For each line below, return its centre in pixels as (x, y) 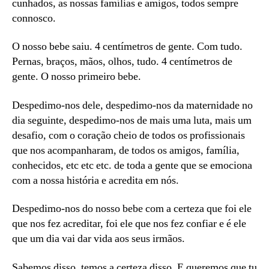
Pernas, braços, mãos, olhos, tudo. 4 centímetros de (122, 62)
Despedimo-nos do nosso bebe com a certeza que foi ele (132, 209)
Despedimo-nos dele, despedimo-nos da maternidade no (132, 105)
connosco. (34, 18)
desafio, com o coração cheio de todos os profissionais (128, 135)
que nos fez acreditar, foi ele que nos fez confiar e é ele (129, 224)
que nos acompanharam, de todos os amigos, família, (126, 150)
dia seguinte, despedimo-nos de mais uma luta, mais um (132, 120)
